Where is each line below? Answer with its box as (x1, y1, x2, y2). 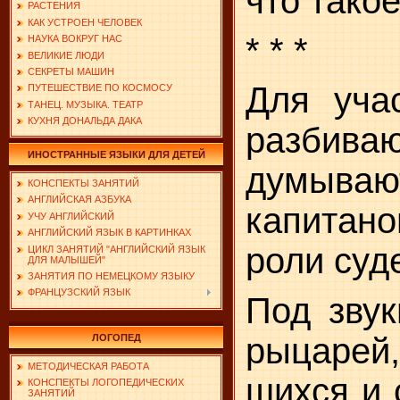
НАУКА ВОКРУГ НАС (28, 33, 122, 45)
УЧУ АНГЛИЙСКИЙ (28, 210, 114, 221)
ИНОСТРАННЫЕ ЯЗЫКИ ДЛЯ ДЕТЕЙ (27, 149, 205, 160)
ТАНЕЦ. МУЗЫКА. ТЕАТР (28, 98, 143, 110)
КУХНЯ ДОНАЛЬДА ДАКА (28, 115, 142, 127)
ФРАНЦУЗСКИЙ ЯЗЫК (28, 287, 130, 298)
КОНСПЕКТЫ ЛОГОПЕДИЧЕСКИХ (28, 377, 184, 388)
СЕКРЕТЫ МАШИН (28, 65, 114, 77)
